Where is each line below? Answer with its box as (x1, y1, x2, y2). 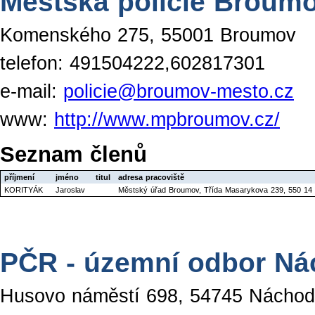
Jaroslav (56, 186, 85, 194)
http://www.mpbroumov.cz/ (54, 109, 280, 130)
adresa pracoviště (118, 173, 184, 181)
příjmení (4, 173, 34, 181)
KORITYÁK (4, 186, 43, 194)
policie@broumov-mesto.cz (63, 81, 294, 102)
